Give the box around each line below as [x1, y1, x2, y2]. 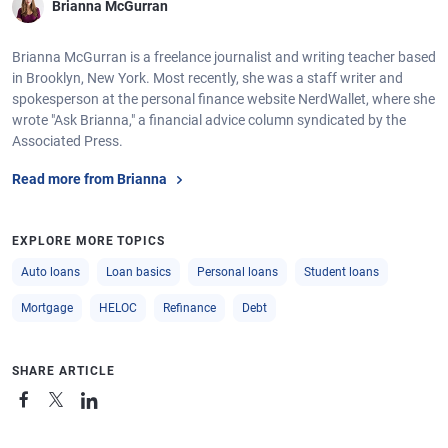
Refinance [163, 300, 216, 315]
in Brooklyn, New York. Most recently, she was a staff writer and [12, 69, 403, 86]
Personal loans [197, 264, 278, 279]
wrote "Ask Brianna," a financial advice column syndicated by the [12, 111, 406, 128]
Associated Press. [12, 132, 123, 149]
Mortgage [21, 300, 73, 315]
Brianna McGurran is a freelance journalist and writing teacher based [12, 48, 436, 65]
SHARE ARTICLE [12, 363, 115, 378]
